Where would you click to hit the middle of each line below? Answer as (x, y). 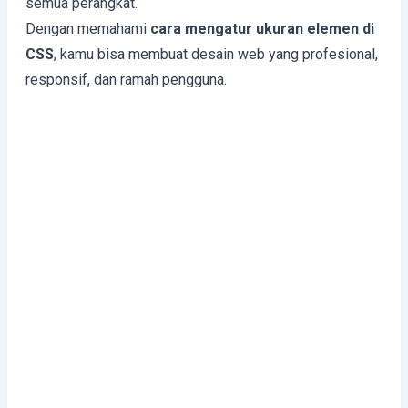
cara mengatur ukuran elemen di (262, 29)
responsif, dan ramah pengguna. (126, 80)
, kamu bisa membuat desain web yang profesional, (216, 54)
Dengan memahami (88, 29)
